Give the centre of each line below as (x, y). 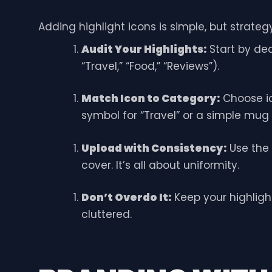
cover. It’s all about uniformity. (160, 165)
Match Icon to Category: (150, 99)
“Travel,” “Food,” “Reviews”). (150, 66)
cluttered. (106, 215)
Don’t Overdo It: (126, 198)
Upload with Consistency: (154, 148)
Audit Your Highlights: (144, 49)
